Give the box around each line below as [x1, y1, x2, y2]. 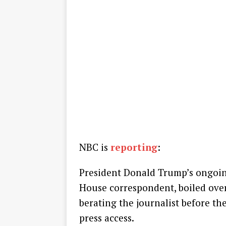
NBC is [79, 141, 110, 154]
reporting [110, 141, 157, 154]
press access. [79, 211, 134, 224]
